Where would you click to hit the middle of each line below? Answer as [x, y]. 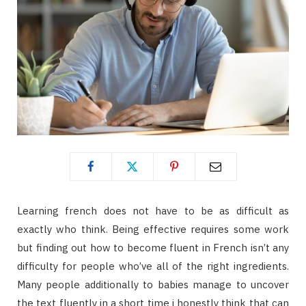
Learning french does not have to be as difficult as [153, 210]
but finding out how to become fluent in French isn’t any [153, 247]
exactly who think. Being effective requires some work [153, 229]
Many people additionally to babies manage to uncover [153, 284]
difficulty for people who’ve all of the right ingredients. [153, 266]
